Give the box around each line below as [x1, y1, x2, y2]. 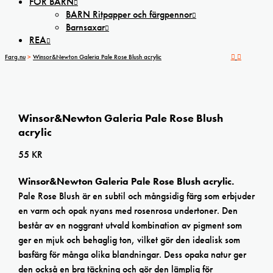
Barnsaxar [66, 21, 105, 34]
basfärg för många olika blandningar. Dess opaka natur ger [18, 248, 246, 261]
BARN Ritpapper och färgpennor [66, 8, 192, 21]
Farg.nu [5, 52, 26, 61]
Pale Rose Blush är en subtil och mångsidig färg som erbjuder [18, 190, 255, 202]
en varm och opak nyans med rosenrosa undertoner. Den [18, 204, 238, 217]
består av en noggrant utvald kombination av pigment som [18, 219, 242, 232]
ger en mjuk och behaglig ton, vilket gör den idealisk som [18, 233, 240, 246]
